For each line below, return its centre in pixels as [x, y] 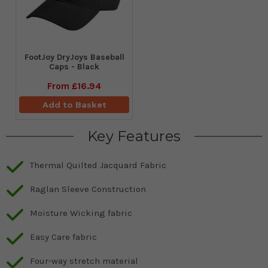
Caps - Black [74, 67]
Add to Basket [74, 105]
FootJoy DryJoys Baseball [74, 57]
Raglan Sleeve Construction [88, 189]
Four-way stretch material [84, 261]
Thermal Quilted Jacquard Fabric [98, 165]
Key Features [134, 136]
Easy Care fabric [63, 237]
